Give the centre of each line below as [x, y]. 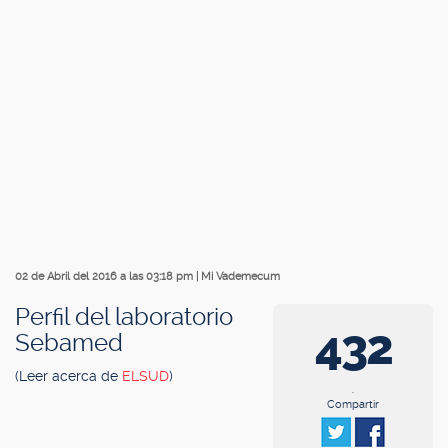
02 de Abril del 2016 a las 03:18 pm [105, 276]
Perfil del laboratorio [124, 317]
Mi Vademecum [240, 276]
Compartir [353, 404]
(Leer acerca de [68, 376]
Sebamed [69, 343]
